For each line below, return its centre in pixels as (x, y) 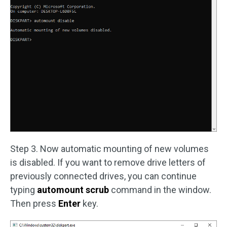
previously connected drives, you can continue (103, 176)
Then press (34, 204)
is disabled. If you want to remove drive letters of (108, 163)
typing (24, 190)
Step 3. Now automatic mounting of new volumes (109, 149)
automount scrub (73, 190)
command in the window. (160, 190)
